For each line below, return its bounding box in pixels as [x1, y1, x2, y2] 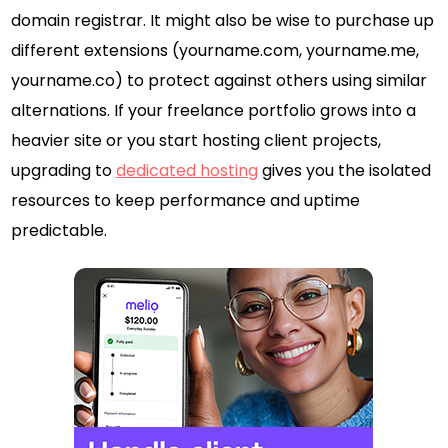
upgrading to [11, 159, 117, 183]
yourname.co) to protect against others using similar [11, 69, 428, 93]
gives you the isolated [258, 159, 432, 183]
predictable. [11, 219, 108, 243]
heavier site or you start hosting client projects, [11, 129, 382, 153]
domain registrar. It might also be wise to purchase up [11, 9, 435, 33]
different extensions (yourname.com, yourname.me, [11, 39, 420, 63]
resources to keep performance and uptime [11, 189, 361, 213]
